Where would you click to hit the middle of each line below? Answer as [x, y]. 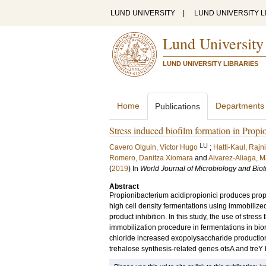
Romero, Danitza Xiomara [151, 158]
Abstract [124, 186]
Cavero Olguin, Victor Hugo [153, 147]
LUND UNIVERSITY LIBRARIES [210, 64]
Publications [178, 106]
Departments [240, 106]
